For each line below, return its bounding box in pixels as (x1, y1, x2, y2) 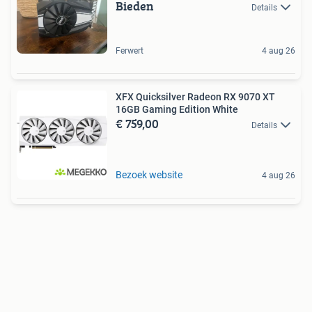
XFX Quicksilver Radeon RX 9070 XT (116, 91, 275, 102)
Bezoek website (116, 169, 182, 180)
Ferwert (116, 45, 143, 56)
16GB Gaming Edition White (116, 103, 238, 115)
